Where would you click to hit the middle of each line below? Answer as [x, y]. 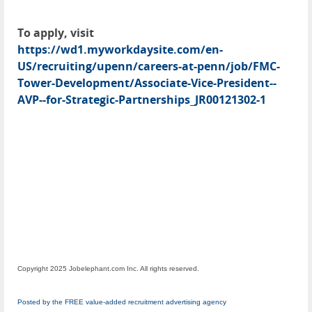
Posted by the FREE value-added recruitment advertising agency [122, 302]
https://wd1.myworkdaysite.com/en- [120, 50]
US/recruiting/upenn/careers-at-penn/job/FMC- [149, 67]
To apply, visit [56, 33]
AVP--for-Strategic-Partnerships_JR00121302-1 [142, 100]
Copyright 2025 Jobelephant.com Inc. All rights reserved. [108, 269]
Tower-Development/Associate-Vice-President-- [147, 83]
